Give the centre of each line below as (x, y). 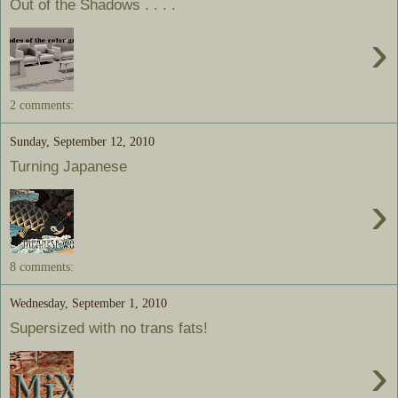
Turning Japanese (68, 167)
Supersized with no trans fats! (109, 328)
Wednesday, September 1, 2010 (88, 302)
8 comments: (42, 266)
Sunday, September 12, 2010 (82, 141)
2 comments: (42, 104)
